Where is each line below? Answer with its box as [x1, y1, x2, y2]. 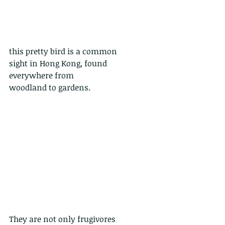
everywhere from [9, 70, 74, 81]
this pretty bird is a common [9, 46, 117, 57]
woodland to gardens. [9, 82, 92, 93]
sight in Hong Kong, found [9, 58, 109, 69]
